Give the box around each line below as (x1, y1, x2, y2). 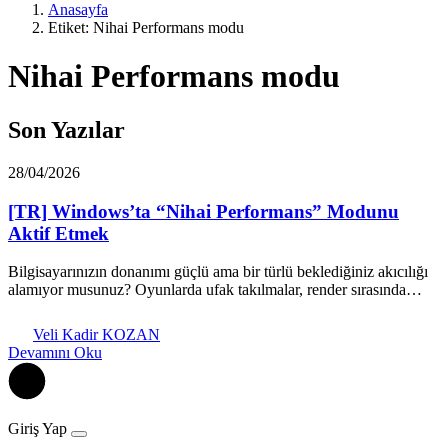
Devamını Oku (8, 344, 102, 362)
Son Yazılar (8, 116, 125, 143)
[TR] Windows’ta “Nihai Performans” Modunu (8, 200, 399, 222)
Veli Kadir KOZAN (33, 326, 160, 344)
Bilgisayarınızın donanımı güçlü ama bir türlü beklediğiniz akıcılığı (8, 263, 428, 281)
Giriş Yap (8, 420, 67, 437)
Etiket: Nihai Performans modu (48, 19, 244, 36)
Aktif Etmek (8, 222, 109, 244)
